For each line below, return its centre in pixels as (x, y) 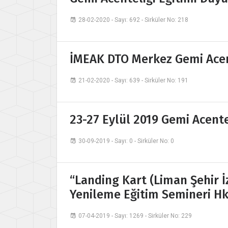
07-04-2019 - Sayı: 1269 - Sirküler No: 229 (135, 216)
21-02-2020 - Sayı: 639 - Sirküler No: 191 (133, 81)
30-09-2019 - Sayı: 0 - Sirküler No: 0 (126, 141)
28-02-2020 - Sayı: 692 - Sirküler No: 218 (133, 20)
